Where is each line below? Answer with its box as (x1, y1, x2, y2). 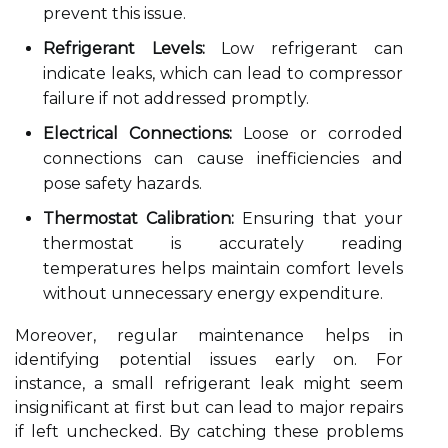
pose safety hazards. (43, 174, 202, 193)
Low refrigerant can (204, 39, 403, 58)
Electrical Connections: (43, 124, 232, 143)
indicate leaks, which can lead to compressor (43, 64, 403, 83)
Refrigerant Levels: (43, 39, 205, 58)
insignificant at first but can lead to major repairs (15, 398, 403, 417)
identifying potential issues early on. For (15, 350, 403, 369)
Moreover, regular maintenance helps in (15, 326, 403, 345)
